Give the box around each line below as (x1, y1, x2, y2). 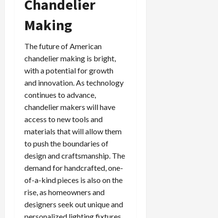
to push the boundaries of (24, 138, 109, 148)
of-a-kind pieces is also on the (24, 175, 123, 184)
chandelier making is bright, (24, 53, 116, 63)
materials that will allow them (24, 126, 122, 136)
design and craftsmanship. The (24, 150, 125, 160)
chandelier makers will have (24, 102, 115, 111)
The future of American (24, 41, 102, 51)
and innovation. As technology (24, 77, 124, 87)
